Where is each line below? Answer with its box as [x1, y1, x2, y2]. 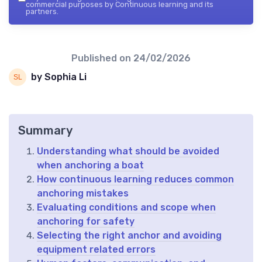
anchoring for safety [37, 215, 135, 227]
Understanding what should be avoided [37, 145, 219, 157]
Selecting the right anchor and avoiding [37, 229, 222, 241]
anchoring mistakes [37, 187, 129, 199]
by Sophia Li [31, 71, 87, 83]
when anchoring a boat [37, 159, 144, 171]
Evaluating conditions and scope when [37, 201, 216, 213]
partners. [26, 6, 58, 16]
